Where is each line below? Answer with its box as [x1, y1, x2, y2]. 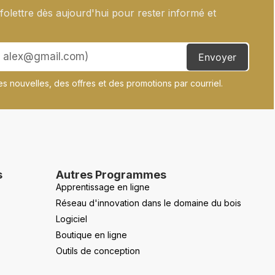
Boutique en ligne [56, 229, 127, 240]
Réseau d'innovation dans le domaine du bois [56, 197, 241, 208]
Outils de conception [56, 245, 140, 256]
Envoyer [198, 50, 236, 63]
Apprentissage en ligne [56, 181, 150, 192]
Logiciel [56, 213, 87, 224]
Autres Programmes [56, 168, 166, 181]
